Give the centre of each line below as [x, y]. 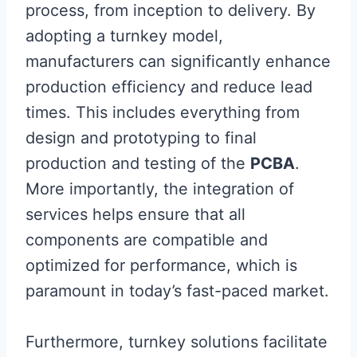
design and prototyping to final [141, 138]
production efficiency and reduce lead [169, 87]
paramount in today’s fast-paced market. [177, 291]
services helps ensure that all [135, 214]
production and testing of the [138, 163]
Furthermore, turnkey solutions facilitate [177, 342]
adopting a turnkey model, [124, 36]
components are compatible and [147, 240]
